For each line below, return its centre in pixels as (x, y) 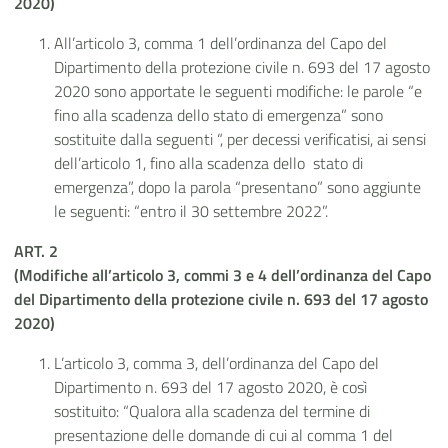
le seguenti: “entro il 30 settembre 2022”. (191, 211)
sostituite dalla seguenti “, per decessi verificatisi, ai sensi (240, 139)
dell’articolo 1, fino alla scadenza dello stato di (208, 163)
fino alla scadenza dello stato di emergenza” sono (218, 115)
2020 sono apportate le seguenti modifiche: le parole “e (238, 91)
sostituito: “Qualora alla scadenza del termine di (212, 411)
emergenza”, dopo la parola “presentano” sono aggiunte (237, 187)
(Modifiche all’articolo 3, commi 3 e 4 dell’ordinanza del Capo (222, 275)
